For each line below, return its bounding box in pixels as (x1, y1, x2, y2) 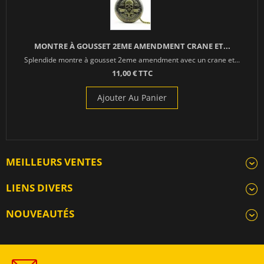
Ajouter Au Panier (97, 92, 167, 104)
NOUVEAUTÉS (6, 207, 74, 221)
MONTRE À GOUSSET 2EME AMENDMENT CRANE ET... (34, 41, 230, 52)
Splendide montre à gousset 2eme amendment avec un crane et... (24, 55, 240, 65)
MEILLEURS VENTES (6, 155, 102, 169)
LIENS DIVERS (6, 181, 72, 195)
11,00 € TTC (111, 68, 153, 79)
